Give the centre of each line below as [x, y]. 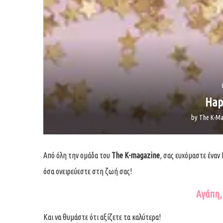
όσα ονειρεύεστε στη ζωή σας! [88, 171]
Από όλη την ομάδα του [77, 155]
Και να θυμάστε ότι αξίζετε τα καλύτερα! [102, 217]
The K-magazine [136, 155]
